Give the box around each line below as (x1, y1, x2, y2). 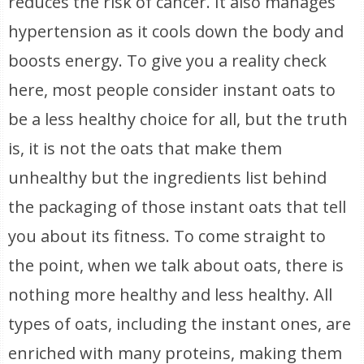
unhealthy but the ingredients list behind (8, 167, 327, 188)
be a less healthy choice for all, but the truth (8, 108, 349, 130)
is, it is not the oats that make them (8, 137, 283, 159)
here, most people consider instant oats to (8, 79, 336, 101)
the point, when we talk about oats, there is (8, 254, 344, 276)
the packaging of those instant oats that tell (8, 196, 347, 218)
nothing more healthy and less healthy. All (8, 284, 333, 305)
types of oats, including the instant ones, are (8, 313, 352, 335)
